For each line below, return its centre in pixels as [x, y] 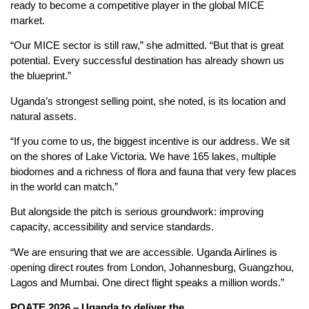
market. [28, 20]
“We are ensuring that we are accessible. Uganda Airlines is [144, 252]
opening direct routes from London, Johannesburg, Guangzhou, [152, 267]
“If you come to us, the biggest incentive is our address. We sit [150, 141]
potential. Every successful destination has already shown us [147, 61]
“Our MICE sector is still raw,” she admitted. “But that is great [147, 46]
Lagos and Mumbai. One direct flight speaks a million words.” [147, 282]
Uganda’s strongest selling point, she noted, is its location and [148, 101]
